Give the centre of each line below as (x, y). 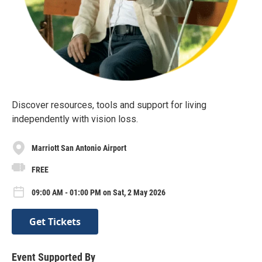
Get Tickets (55, 221)
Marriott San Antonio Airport (79, 148)
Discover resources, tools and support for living (109, 105)
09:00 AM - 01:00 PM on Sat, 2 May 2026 (99, 193)
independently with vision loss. (75, 119)
